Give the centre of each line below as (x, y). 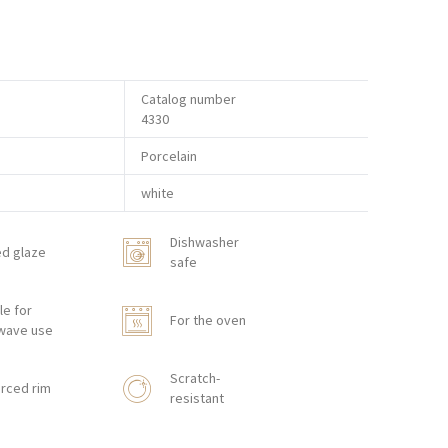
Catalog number (188, 99)
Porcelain (168, 156)
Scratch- (194, 378)
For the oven (207, 320)
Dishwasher (204, 242)
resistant (196, 398)
